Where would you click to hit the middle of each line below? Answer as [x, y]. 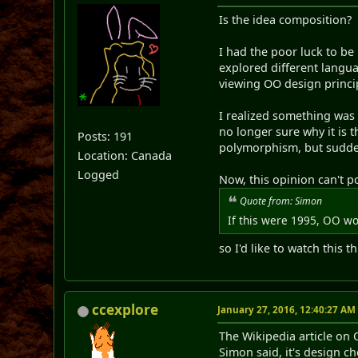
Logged [99, 174]
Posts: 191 [105, 136]
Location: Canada [125, 155]
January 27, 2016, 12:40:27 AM [287, 310]
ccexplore [125, 310]
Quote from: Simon [281, 201]
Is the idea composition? [286, 19]
